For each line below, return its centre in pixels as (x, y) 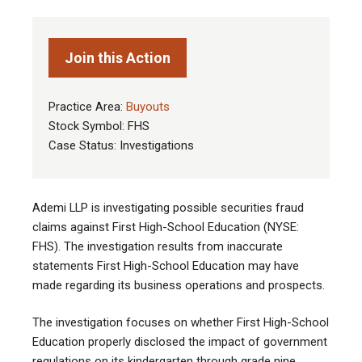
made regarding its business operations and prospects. (179, 286)
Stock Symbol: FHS (99, 126)
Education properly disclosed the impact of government (180, 342)
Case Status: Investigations (121, 146)
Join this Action (118, 58)
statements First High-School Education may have (166, 266)
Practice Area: (87, 107)
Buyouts (148, 107)
